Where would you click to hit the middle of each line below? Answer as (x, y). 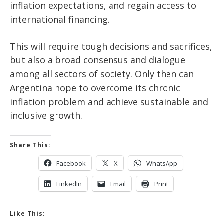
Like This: (28, 214)
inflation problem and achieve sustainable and (109, 102)
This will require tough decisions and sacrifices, (111, 46)
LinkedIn (69, 184)
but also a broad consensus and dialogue (98, 60)
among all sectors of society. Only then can (102, 74)
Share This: (30, 145)
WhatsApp (162, 163)
